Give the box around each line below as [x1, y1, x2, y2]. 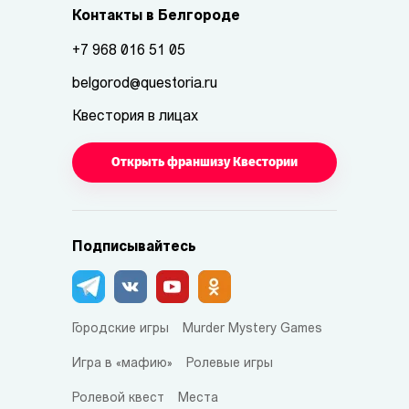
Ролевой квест [72, 392, 164, 405]
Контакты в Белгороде [72, 9, 240, 24]
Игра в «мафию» [72, 357, 173, 371]
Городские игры [72, 322, 169, 336]
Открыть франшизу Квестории [111, 154, 298, 170]
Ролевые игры [186, 357, 273, 371]
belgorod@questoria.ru [72, 77, 217, 91]
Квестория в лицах [72, 110, 198, 124]
